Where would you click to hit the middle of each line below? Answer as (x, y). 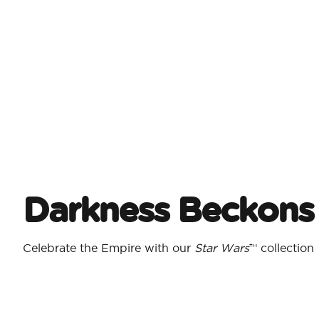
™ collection (282, 248)
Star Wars (222, 248)
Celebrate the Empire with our (109, 248)
